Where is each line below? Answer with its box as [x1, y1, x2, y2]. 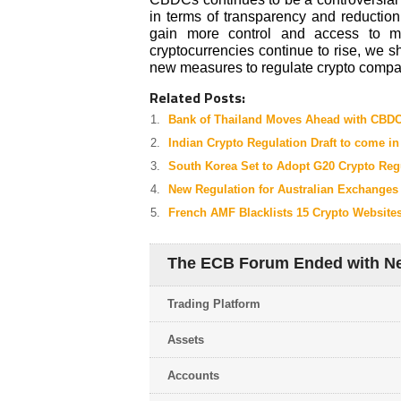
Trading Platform [167, 296, 260, 311]
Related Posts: [149, 86, 245, 108]
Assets [167, 332, 204, 346]
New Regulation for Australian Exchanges [168, 182, 398, 196]
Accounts [167, 368, 219, 382]
